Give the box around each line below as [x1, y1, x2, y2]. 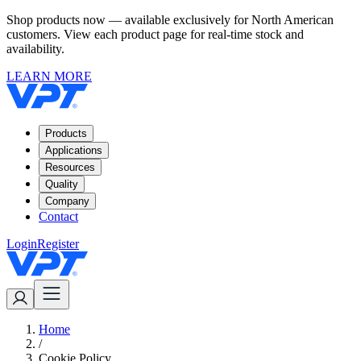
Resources [45, 161, 95, 173]
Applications [45, 144, 102, 156]
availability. [6, 42, 64, 56]
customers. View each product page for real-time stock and [6, 27, 304, 41]
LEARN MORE [6, 69, 92, 83]
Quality [45, 178, 78, 190]
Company [45, 195, 89, 207]
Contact [39, 210, 78, 223]
